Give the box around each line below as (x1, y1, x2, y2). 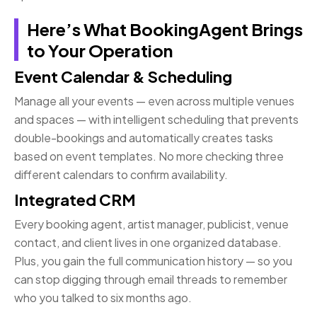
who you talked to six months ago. (14, 290, 192, 306)
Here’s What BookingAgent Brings (27, 18, 303, 40)
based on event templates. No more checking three (14, 149, 284, 164)
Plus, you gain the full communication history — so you (14, 253, 292, 269)
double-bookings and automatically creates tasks (14, 130, 273, 146)
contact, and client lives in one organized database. (14, 235, 282, 250)
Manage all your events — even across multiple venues (14, 93, 294, 109)
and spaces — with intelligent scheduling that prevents (14, 112, 299, 127)
